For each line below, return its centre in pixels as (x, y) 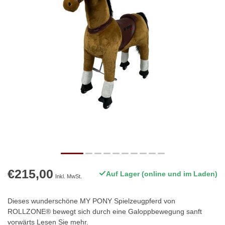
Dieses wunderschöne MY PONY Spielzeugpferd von (91, 201)
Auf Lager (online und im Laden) (162, 174)
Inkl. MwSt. (69, 177)
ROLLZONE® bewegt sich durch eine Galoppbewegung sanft (105, 212)
